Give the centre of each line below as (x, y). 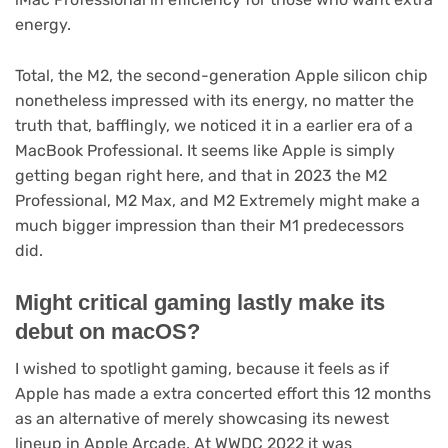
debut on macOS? (107, 332)
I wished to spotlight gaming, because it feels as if (202, 369)
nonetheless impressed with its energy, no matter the (214, 100)
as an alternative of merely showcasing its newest (202, 419)
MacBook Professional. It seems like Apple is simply (205, 150)
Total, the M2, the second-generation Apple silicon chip (221, 75)
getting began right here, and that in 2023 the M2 (201, 175)
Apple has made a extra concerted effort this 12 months (223, 394)
